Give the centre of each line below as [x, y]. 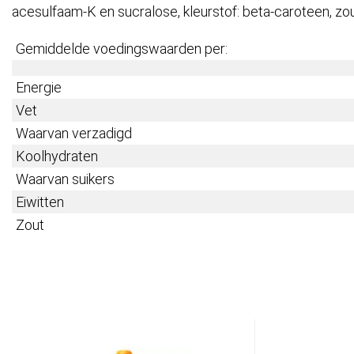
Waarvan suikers [65, 179]
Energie [39, 88]
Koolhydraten [57, 156]
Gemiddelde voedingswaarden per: [122, 49]
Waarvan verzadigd [74, 134]
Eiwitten [41, 202]
